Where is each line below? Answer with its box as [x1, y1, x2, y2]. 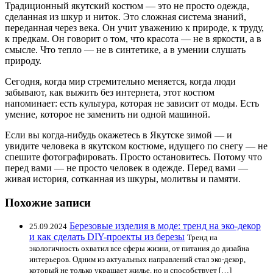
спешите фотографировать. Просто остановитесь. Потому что [5, 151, 262, 162]
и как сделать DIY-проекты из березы [29, 232, 185, 243]
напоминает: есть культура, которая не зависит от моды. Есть [5, 97, 259, 108]
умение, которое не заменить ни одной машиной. [5, 108, 210, 119]
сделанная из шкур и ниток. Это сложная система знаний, [5, 11, 246, 22]
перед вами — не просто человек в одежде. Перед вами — [5, 162, 248, 173]
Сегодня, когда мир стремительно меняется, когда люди [5, 76, 236, 87]
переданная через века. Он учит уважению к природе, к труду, [5, 22, 264, 33]
